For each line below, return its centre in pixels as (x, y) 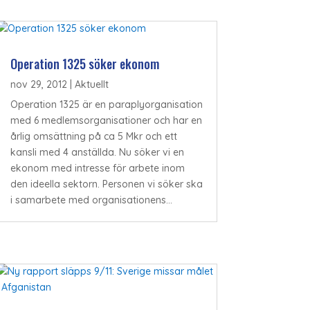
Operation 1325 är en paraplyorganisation (106, 105)
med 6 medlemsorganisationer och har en (106, 121)
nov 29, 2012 (38, 85)
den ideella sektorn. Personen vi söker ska (106, 184)
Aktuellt (91, 85)
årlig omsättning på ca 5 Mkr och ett (93, 137)
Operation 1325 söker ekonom (84, 64)
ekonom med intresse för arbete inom (97, 168)
